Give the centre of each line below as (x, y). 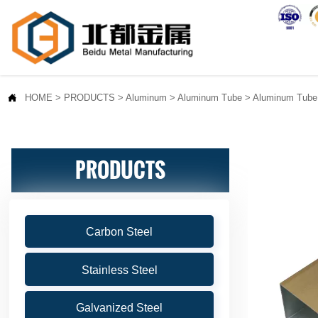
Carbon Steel (119, 231)
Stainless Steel (119, 270)
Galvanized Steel (119, 308)
